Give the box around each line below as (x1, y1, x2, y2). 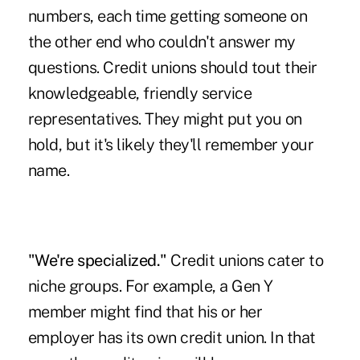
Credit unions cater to (170, 251, 324, 271)
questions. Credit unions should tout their (27, 58, 317, 78)
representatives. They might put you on (27, 109, 302, 129)
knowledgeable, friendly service (27, 84, 252, 104)
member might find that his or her (27, 302, 263, 322)
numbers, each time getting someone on (27, 6, 308, 27)
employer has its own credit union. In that (27, 328, 316, 348)
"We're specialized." (27, 251, 171, 271)
